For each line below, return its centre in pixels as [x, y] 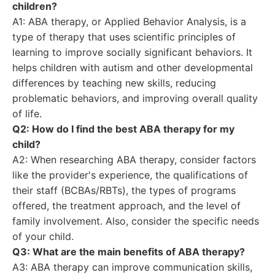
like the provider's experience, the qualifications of [130, 175]
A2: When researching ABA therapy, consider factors [134, 160]
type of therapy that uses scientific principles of [124, 37]
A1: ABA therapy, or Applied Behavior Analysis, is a [129, 21]
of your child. [43, 236]
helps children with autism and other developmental [133, 68]
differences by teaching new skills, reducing [114, 83]
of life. [27, 114]
